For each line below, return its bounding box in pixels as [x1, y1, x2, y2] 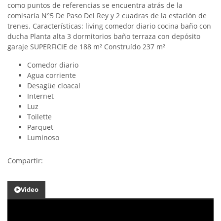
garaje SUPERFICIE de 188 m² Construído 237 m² [7, 42, 165, 51]
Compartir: [7, 156, 47, 165]
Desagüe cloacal [27, 81, 80, 90]
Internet [27, 91, 54, 101]
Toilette [27, 112, 52, 121]
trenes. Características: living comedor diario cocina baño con [7, 21, 211, 31]
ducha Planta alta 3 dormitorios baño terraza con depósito [7, 32, 200, 41]
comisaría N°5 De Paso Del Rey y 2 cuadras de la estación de [7, 11, 207, 20]
